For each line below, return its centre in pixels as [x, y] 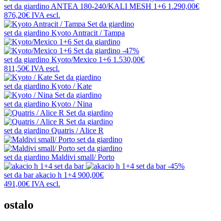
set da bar [20, 175]
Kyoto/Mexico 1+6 [81, 60]
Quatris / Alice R [77, 131]
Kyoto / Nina [72, 104]
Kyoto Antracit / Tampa [88, 33]
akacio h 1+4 [56, 175]
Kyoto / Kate [72, 86]
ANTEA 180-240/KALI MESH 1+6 [108, 6]
